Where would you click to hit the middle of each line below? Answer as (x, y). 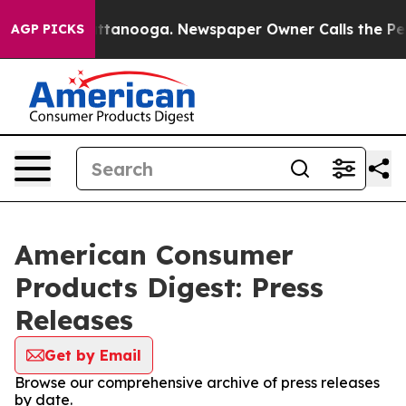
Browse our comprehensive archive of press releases (197, 382)
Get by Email (93, 355)
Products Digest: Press (169, 287)
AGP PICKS (48, 29)
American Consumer (154, 255)
